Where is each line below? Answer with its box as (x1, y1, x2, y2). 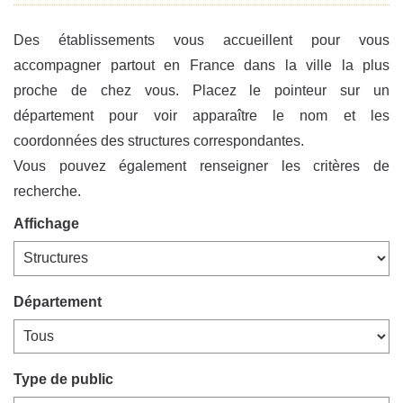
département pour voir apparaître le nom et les (13, 108, 390, 124)
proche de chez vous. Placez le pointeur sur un (13, 83, 390, 99)
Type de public (13, 371, 113, 387)
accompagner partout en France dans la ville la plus (13, 58, 390, 74)
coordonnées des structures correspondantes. (13, 133, 304, 149)
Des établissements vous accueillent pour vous (13, 32, 390, 49)
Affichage (13, 216, 79, 232)
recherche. (13, 184, 81, 200)
